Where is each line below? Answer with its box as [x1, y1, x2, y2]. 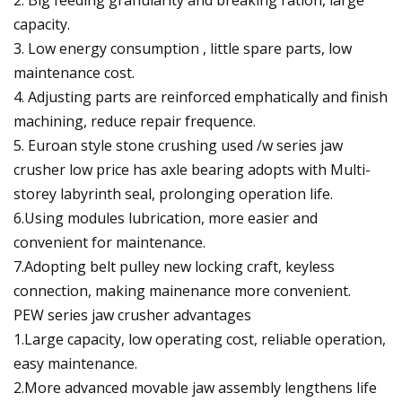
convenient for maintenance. [13, 232, 205, 252]
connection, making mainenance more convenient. [13, 280, 351, 301]
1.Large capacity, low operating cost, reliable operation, [13, 328, 386, 349]
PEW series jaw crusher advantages [13, 304, 251, 325]
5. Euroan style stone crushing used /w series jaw [13, 135, 343, 155]
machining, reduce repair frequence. [13, 110, 256, 131]
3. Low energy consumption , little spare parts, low [13, 38, 352, 58]
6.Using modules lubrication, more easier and [13, 207, 318, 228]
